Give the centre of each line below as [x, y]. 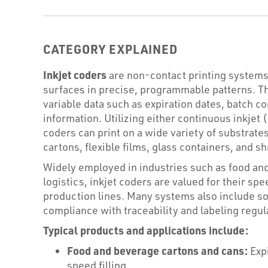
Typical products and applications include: [146, 230]
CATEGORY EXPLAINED [110, 49]
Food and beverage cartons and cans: [157, 250]
